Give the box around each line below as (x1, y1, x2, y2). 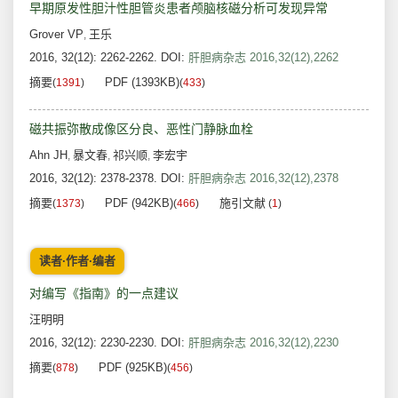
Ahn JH (29, 148, 68, 163)
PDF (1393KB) (105, 76, 179, 90)
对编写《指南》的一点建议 (29, 286, 179, 301)
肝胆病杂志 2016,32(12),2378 (188, 171, 338, 186)
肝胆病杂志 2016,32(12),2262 (188, 51, 338, 65)
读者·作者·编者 (39, 254, 115, 268)
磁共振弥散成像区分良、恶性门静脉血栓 (29, 122, 253, 137)
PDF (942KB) (105, 196, 173, 211)
